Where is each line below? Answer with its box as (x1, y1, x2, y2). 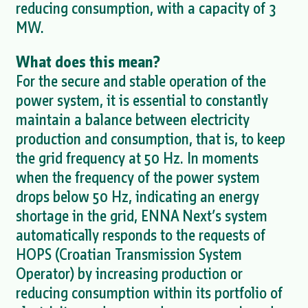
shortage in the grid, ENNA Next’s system (15, 206, 267, 226)
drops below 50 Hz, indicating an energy (15, 186, 259, 207)
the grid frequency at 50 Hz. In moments (15, 148, 258, 168)
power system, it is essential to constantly (15, 90, 268, 111)
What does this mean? (15, 52, 160, 72)
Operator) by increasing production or (15, 263, 243, 284)
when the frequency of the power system (15, 167, 260, 188)
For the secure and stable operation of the (15, 71, 266, 91)
